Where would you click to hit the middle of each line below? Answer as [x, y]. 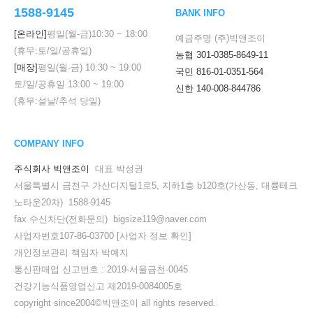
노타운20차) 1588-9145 [62, 202]
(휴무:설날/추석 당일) [57, 101]
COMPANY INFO [49, 143]
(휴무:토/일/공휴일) [53, 50]
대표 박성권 [116, 168]
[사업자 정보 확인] [154, 235]
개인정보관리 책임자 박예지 [71, 252]
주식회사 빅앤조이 [52, 168]
